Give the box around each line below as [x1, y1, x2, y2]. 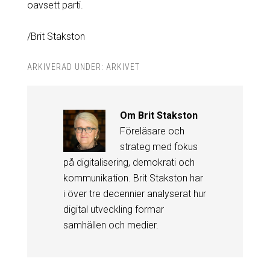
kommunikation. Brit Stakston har [63, 172, 203, 184]
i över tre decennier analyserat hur [63, 187, 206, 199]
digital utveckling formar [63, 203, 164, 215]
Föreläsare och [119, 125, 184, 137]
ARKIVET [105, 61, 140, 72]
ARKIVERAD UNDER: [27, 61, 106, 72]
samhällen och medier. [63, 219, 159, 231]
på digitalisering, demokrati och [63, 156, 195, 168]
